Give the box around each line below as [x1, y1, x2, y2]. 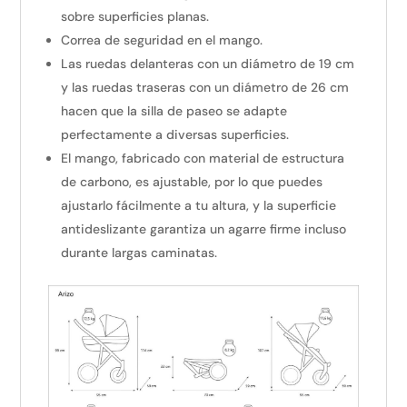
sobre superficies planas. [61, 7, 210, 25]
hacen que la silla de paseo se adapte [61, 102, 288, 119]
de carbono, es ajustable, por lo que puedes [61, 173, 323, 190]
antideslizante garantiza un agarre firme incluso [61, 220, 347, 237]
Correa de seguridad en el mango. [61, 31, 263, 48]
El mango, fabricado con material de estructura [61, 149, 345, 166]
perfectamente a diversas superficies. [61, 125, 290, 143]
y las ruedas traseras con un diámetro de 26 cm [61, 78, 350, 95]
